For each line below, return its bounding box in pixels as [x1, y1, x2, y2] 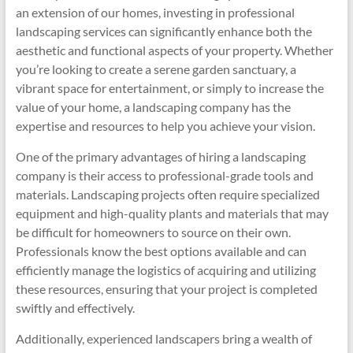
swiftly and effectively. [15, 300, 135, 315]
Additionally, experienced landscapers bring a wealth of [15, 331, 312, 346]
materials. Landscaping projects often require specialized [15, 187, 320, 202]
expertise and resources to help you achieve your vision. [15, 118, 315, 133]
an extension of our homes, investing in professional [15, 5, 295, 20]
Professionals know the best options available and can [15, 243, 307, 258]
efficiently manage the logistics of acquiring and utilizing [15, 262, 316, 277]
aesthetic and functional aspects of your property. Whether [15, 43, 333, 58]
